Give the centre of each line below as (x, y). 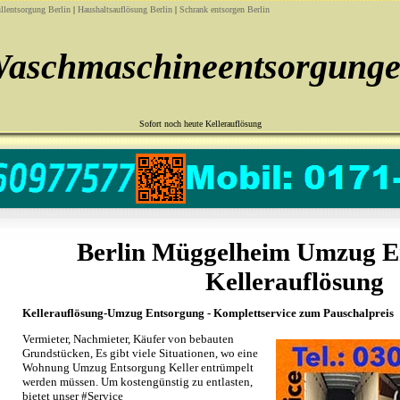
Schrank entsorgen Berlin (225, 9)
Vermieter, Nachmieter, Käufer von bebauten (128, 339)
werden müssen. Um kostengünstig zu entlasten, (137, 382)
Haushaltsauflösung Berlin (125, 9)
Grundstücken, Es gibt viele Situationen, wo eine (140, 353)
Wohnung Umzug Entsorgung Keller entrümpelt (138, 367)
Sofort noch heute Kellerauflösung (200, 124)
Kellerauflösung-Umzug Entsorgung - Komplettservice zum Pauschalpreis (208, 313)
